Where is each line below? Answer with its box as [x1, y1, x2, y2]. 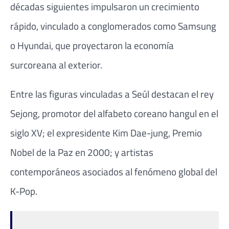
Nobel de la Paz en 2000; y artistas [10, 145, 153, 160]
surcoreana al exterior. [10, 57, 102, 72]
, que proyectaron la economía [51, 37, 174, 53]
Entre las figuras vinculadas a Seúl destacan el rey [10, 86, 214, 102]
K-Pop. [10, 184, 37, 199]
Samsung [178, 18, 216, 33]
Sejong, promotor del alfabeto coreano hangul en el [10, 106, 218, 121]
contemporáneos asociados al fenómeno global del [10, 164, 217, 179]
